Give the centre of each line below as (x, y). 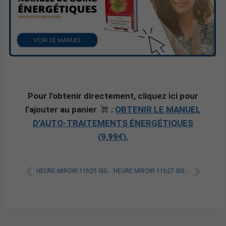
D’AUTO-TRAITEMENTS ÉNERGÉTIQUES (113, 123)
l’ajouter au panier (62, 109)
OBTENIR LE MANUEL (158, 109)
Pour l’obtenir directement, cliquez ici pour (113, 96)
